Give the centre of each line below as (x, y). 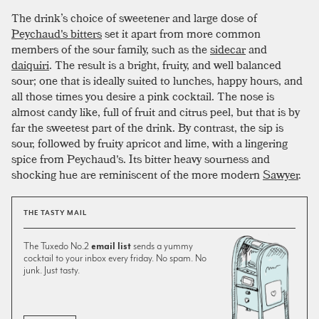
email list (111, 245)
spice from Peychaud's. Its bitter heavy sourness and (141, 158)
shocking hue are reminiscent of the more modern (137, 174)
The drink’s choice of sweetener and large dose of (134, 17)
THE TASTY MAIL (55, 212)
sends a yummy (162, 245)
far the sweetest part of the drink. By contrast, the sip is (147, 127)
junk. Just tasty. (52, 270)
